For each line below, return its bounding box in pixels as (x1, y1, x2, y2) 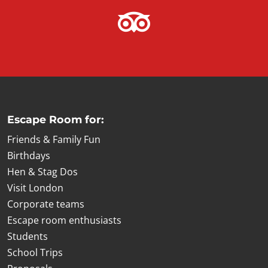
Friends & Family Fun (7, 133, 100, 146)
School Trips (7, 246, 63, 259)
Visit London (7, 181, 63, 194)
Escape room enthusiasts (7, 214, 121, 227)
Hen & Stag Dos (7, 165, 78, 178)
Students (7, 230, 48, 243)
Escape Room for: (7, 113, 104, 126)
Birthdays (7, 149, 50, 162)
